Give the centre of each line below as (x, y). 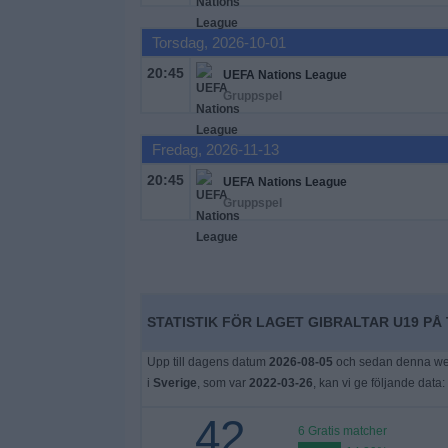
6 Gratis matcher (342, 431)
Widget (39, 26)
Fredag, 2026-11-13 (215, 149)
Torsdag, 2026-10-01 (218, 42)
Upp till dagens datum (207, 362)
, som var (222, 383)
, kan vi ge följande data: (378, 383)
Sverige (174, 383)
